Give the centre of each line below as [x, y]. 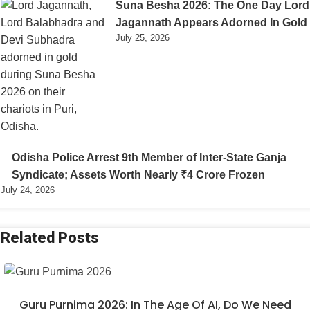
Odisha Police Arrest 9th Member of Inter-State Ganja [149, 157]
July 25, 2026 [143, 37]
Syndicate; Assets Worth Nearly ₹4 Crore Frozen [138, 174]
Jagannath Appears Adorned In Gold [211, 22]
